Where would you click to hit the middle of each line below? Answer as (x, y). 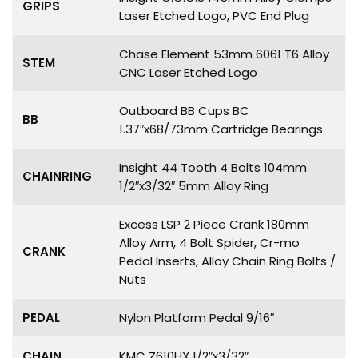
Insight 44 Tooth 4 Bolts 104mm (213, 167)
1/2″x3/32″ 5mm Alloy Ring (194, 185)
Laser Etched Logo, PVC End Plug (214, 15)
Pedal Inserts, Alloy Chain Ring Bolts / (227, 261)
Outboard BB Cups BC (184, 110)
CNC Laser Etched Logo (188, 72)
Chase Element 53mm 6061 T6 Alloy (224, 54)
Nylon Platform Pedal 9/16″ (197, 317)
